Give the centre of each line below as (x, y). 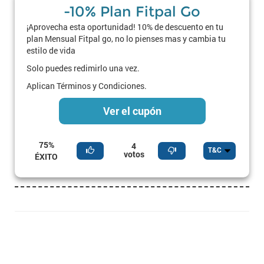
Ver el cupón (132, 111)
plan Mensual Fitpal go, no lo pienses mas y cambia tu (126, 39)
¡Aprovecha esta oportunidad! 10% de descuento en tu (125, 27)
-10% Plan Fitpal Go (132, 11)
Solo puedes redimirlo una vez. (83, 68)
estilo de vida (51, 50)
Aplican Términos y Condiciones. (87, 86)
